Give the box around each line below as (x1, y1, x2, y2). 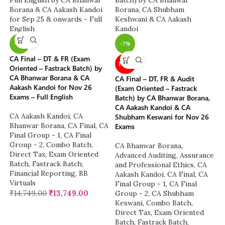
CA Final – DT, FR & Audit (115, 74, 194, 84)
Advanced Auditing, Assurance (115, 151, 214, 160)
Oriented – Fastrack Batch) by (10, 63, 102, 73)
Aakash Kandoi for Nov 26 (10, 82, 92, 92)
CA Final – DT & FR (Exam (10, 54, 90, 64)
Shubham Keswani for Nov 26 (115, 112, 209, 122)
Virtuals (10, 178, 36, 188)
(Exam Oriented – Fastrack (115, 83, 197, 93)
